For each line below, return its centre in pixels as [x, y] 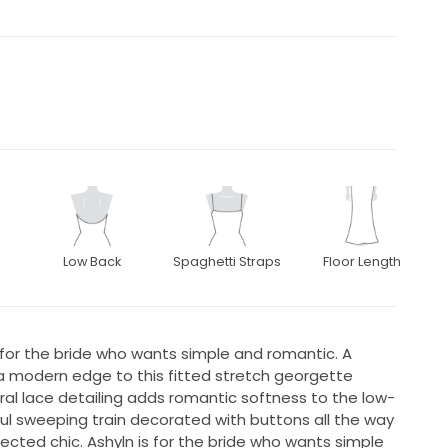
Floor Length [362, 261]
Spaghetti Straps [227, 261]
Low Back [91, 261]
